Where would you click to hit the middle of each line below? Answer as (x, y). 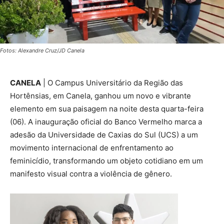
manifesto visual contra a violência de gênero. (91, 174)
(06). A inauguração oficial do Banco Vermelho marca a (106, 122)
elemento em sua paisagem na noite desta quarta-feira (107, 109)
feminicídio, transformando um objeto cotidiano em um (106, 161)
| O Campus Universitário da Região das (112, 83)
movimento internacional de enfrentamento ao (92, 148)
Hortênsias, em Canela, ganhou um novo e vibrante (100, 96)
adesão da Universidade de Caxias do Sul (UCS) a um (104, 135)
